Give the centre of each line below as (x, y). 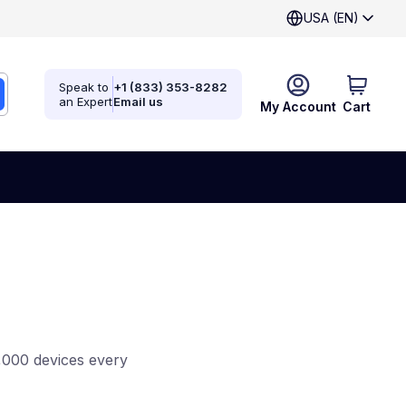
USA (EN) (331, 18)
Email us (138, 101)
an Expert (86, 101)
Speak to (84, 87)
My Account (298, 106)
